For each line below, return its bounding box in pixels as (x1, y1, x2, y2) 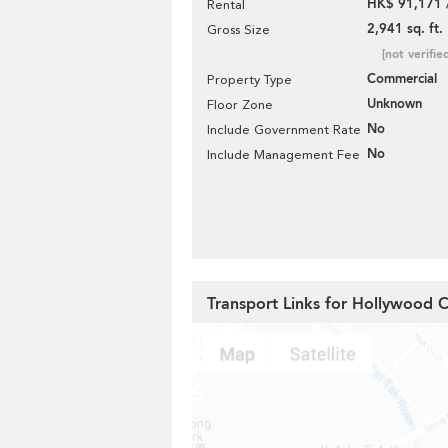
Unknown (367, 95, 422, 113)
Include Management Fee (207, 147, 360, 162)
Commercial (367, 70, 437, 88)
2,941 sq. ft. (367, 20, 443, 38)
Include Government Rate (207, 122, 361, 137)
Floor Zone (207, 97, 273, 112)
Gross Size (207, 22, 270, 37)
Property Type (207, 72, 292, 87)
